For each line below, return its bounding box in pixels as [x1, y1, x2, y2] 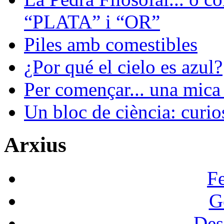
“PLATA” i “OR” [24, 10, 160, 32]
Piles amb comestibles [24, 33, 197, 55]
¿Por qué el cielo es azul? [24, 55, 222, 77]
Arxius [4, 133, 66, 157]
